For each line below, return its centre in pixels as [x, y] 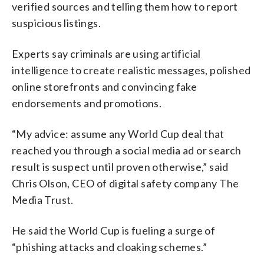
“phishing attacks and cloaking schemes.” [109, 247]
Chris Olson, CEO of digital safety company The [126, 183]
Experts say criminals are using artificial [106, 53]
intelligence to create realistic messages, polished [131, 70]
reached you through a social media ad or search [127, 150]
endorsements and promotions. [87, 103]
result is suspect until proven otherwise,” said [120, 166]
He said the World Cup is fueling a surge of [114, 230]
